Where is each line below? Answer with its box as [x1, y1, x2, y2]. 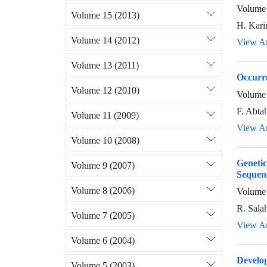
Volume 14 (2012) [71, 34, 139, 46]
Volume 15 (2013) [71, 9, 139, 21]
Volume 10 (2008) [71, 134, 139, 146]
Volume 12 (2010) [71, 84, 139, 96]
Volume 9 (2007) [71, 159, 135, 171]
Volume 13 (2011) [71, 59, 139, 71]
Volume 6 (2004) [71, 234, 135, 246]
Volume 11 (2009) [71, 109, 139, 121]
